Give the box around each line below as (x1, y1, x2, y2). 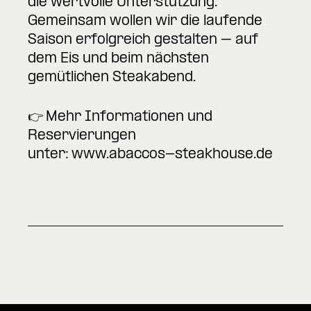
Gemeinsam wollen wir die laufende (28, 14, 262, 30)
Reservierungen (28, 128, 136, 144)
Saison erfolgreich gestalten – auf (28, 33, 258, 49)
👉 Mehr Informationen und (28, 109, 212, 125)
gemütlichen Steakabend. (28, 70, 196, 86)
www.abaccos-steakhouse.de (72, 146, 273, 162)
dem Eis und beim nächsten (28, 51, 209, 67)
